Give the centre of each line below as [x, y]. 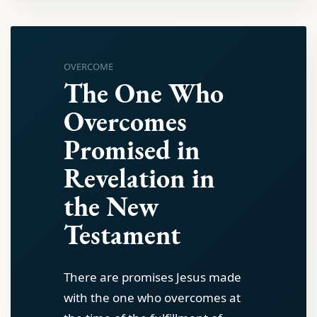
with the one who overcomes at [152, 298]
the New [111, 206]
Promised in [132, 150]
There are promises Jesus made [152, 277]
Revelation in [139, 178]
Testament [122, 235]
